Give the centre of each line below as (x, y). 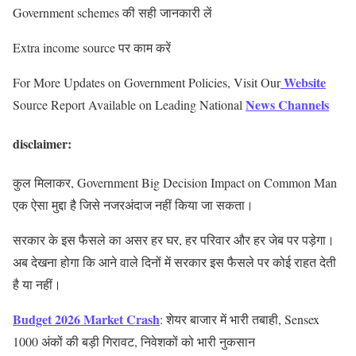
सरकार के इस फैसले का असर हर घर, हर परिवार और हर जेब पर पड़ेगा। (174, 240)
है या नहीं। (37, 284)
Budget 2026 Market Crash (86, 319)
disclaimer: (42, 144)
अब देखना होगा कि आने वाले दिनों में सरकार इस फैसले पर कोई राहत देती (174, 262)
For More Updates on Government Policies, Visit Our (147, 82)
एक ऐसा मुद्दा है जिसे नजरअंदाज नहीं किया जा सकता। (133, 205)
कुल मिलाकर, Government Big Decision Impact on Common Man (175, 183)
